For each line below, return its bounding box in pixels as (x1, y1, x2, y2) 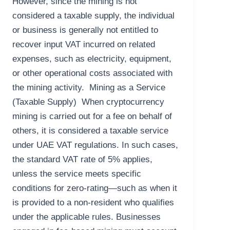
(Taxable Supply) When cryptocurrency (12, 97, 165, 107)
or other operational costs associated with (12, 68, 173, 79)
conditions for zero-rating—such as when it (12, 183, 178, 194)
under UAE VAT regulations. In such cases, (12, 140, 179, 150)
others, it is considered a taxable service (12, 126, 169, 136)
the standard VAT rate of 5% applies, (12, 155, 153, 165)
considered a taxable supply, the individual (12, 11, 175, 21)
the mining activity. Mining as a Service (12, 83, 166, 93)
